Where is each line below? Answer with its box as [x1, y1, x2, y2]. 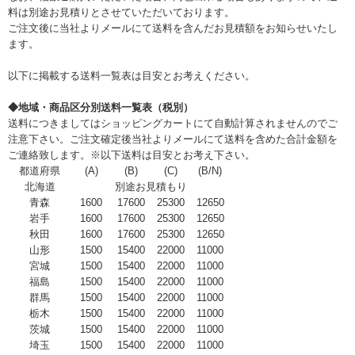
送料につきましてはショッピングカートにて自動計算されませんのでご [8, 117, 338, 129]
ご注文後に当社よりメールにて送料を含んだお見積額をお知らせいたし [8, 22, 338, 34]
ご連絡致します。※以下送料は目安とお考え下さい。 [8, 149, 255, 161]
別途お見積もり [114, 181, 187, 193]
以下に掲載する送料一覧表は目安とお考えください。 [8, 70, 255, 82]
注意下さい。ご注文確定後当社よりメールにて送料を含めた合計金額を [8, 133, 338, 145]
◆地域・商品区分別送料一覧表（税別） [8, 101, 193, 113]
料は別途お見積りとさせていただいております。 [8, 6, 235, 18]
